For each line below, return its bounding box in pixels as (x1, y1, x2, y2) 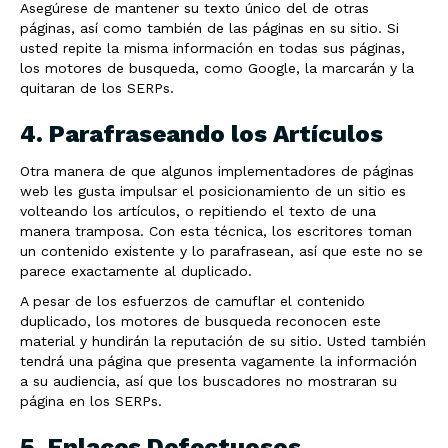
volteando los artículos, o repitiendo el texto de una (20, 203, 376, 219)
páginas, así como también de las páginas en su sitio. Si (20, 20, 399, 36)
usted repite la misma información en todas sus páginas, (20, 40, 405, 56)
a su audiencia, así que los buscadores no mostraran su (20, 373, 397, 389)
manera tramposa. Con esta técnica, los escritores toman (20, 223, 412, 239)
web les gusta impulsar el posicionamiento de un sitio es (20, 183, 406, 199)
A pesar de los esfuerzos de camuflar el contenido (20, 293, 365, 309)
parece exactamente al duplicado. (20, 263, 252, 279)
